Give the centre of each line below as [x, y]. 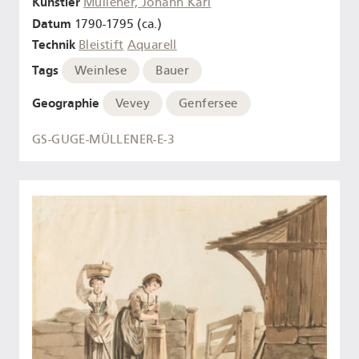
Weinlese [101, 71]
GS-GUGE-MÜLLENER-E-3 [103, 140]
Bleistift [101, 45]
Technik [54, 45]
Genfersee [208, 103]
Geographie [66, 103]
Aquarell [152, 45]
